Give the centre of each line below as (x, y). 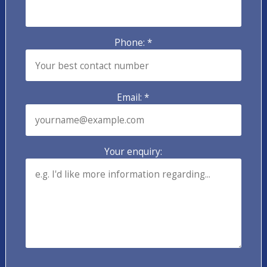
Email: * (133, 97)
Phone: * (133, 43)
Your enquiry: (133, 151)
